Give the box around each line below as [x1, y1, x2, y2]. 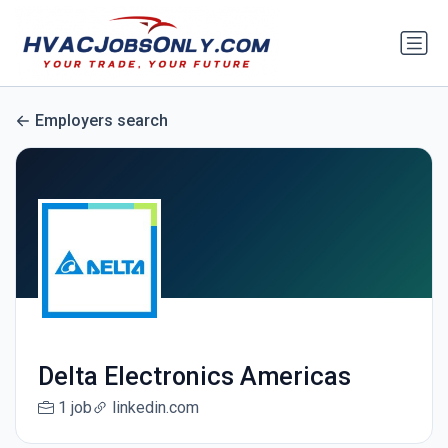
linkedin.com [111, 398, 199, 418]
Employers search [35, 111, 168, 131]
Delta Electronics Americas [37, 362, 351, 392]
